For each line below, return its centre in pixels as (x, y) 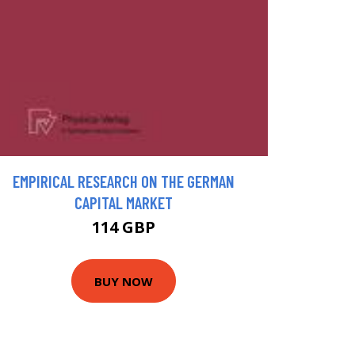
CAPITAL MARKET (124, 203)
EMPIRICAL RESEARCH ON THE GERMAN (124, 181)
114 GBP (124, 227)
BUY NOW (124, 281)
